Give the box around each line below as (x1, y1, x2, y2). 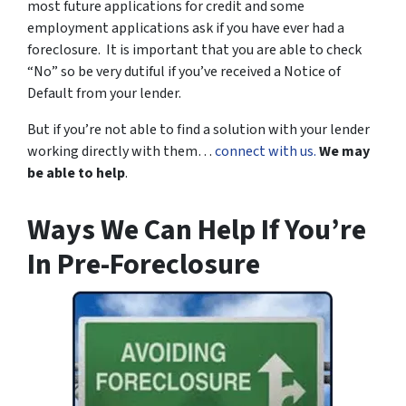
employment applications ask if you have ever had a (27, 18, 344, 38)
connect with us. (215, 141, 316, 161)
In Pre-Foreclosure (27, 244, 260, 285)
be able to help (27, 163, 125, 183)
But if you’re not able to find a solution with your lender (27, 120, 370, 140)
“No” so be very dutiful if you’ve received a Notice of (27, 62, 341, 82)
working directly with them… (27, 141, 215, 161)
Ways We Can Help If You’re (27, 209, 366, 251)
